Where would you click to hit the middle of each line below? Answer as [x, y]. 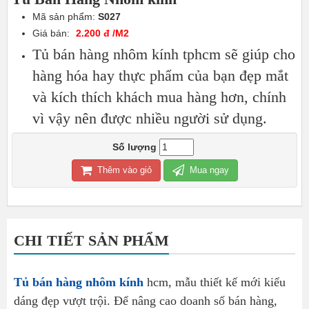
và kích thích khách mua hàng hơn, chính [159, 97]
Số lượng [134, 147]
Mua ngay [208, 170]
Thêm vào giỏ [123, 170]
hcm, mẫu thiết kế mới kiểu [215, 282]
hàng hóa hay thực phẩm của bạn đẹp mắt [160, 76]
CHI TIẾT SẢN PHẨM [91, 241]
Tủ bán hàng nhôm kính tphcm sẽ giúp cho [164, 54]
